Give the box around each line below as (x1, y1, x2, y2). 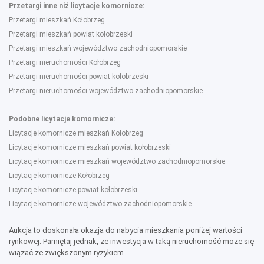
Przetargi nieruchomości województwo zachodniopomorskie (9, 86, 203, 95)
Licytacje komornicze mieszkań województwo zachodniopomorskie (9, 157, 225, 166)
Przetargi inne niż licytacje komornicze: (9, 1, 144, 10)
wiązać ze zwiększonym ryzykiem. (9, 247, 126, 257)
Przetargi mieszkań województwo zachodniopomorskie (9, 44, 187, 52)
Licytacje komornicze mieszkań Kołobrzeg (9, 128, 143, 137)
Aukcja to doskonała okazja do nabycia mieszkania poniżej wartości (9, 225, 242, 235)
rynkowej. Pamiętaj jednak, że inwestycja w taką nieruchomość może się (9, 236, 254, 246)
